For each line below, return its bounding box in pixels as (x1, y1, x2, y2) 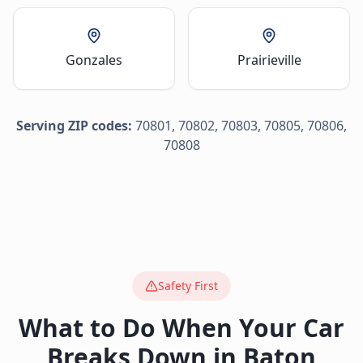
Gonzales (66, 51, 122, 69)
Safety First (158, 278, 218, 293)
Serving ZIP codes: (16, 117, 132, 135)
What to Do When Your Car (19, 311, 344, 344)
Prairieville (237, 51, 301, 69)
